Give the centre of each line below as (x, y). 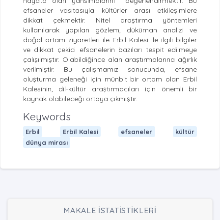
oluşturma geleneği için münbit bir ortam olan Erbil (110, 79)
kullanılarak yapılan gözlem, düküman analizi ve (110, 30)
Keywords (47, 117)
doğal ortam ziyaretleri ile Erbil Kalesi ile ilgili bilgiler (110, 40)
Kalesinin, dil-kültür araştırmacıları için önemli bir (110, 89)
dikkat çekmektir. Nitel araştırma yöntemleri (110, 20)
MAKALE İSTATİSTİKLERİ (110, 210)
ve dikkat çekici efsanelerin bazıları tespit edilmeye (110, 50)
